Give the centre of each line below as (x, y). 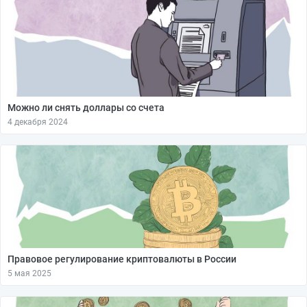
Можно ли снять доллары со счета (86, 108)
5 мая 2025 (29, 273)
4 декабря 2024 (38, 122)
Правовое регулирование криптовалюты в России (122, 259)
